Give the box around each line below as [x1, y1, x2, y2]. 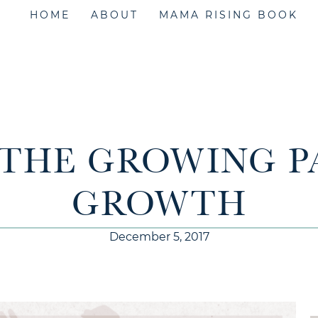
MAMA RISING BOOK [159, 9, 299, 21]
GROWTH [71, 188, 247, 224]
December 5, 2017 [109, 230, 209, 243]
